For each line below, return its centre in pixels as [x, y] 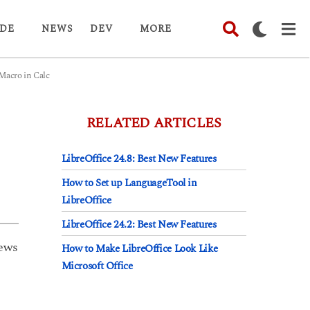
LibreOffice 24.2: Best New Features [139, 225]
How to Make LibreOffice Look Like [139, 249]
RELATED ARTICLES [154, 124]
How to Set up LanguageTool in [129, 183]
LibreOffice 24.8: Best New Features [139, 159]
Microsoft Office [97, 266]
